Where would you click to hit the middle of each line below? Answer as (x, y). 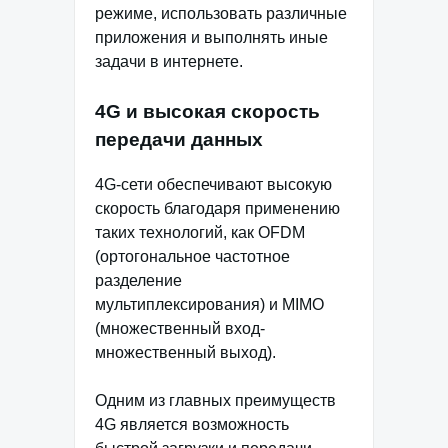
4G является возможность (192, 424)
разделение (138, 280)
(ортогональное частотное (192, 256)
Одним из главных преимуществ (215, 400)
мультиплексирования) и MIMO (209, 304)
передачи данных (179, 140)
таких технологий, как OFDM (200, 232)
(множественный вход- (180, 328)
